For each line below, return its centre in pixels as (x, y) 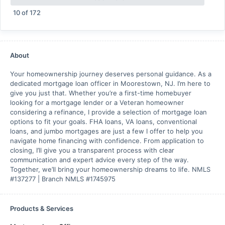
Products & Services (42, 208)
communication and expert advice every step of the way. (99, 160)
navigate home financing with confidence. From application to (107, 141)
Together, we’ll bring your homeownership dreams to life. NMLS (110, 169)
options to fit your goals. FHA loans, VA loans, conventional (103, 122)
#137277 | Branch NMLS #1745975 (63, 179)
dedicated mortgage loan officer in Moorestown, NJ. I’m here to (110, 83)
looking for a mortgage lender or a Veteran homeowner (97, 102)
